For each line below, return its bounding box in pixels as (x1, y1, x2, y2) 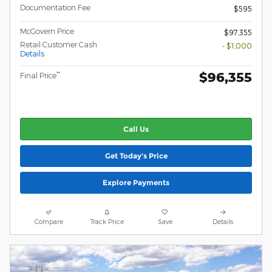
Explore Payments (103, 178, 169, 188)
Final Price (20, 71, 56, 80)
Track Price (90, 217, 124, 226)
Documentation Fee (20, 3, 90, 12)
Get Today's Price (104, 151, 168, 161)
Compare (35, 217, 64, 226)
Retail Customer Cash (20, 40, 97, 49)
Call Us (123, 124, 149, 134)
